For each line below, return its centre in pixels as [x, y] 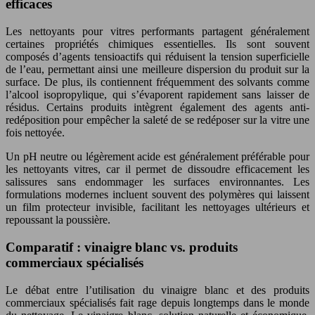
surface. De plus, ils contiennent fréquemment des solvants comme [157, 82]
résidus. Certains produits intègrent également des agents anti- [157, 108]
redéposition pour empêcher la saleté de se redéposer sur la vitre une [157, 120]
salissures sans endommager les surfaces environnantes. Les [157, 182]
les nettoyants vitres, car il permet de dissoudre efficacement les [157, 169]
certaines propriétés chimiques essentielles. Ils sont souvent [157, 44]
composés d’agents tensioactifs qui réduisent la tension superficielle [157, 57]
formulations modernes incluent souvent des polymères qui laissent [157, 195]
